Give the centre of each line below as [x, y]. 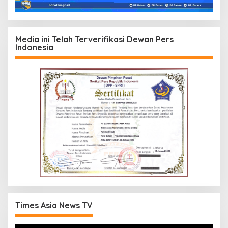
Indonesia [34, 48]
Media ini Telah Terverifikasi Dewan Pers [94, 39]
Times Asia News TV [54, 205]
